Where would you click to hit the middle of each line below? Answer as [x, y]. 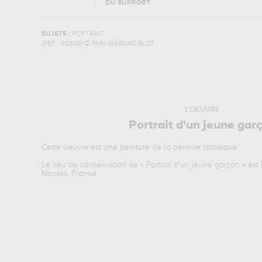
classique [220, 147]
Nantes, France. [70, 174]
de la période [177, 147]
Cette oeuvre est [73, 147]
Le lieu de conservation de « [94, 165]
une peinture [127, 147]
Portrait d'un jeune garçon [193, 165]
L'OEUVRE [203, 110]
